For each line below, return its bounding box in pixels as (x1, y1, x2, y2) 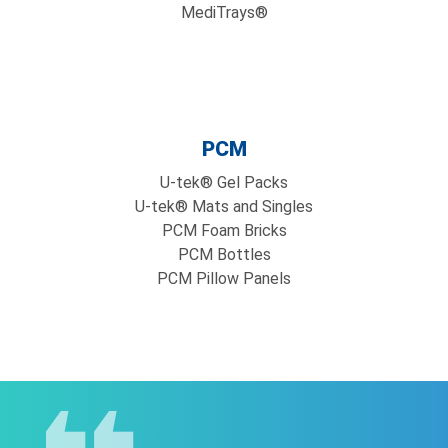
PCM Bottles (177, 245, 271, 264)
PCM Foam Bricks (161, 221, 287, 240)
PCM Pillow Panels (157, 269, 291, 288)
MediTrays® (180, 3, 268, 22)
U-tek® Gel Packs (160, 173, 288, 192)
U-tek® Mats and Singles (135, 197, 313, 216)
